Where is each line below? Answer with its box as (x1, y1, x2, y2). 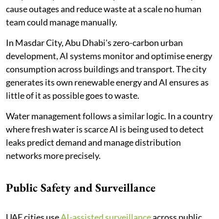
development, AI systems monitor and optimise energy (6, 50, 212, 61)
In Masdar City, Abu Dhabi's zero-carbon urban (6, 37, 183, 48)
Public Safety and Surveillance (6, 179, 155, 195)
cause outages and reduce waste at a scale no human (6, 3, 201, 14)
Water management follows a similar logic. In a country (6, 110, 213, 121)
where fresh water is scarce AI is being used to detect (6, 123, 204, 134)
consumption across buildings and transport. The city (6, 63, 206, 74)
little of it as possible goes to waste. (6, 89, 139, 101)
